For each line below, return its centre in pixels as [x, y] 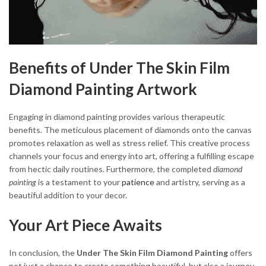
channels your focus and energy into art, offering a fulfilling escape [132, 156]
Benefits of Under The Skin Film [119, 68]
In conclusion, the [43, 252]
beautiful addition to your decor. [68, 195]
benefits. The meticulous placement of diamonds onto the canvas [130, 130]
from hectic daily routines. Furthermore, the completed [111, 169]
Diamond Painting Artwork [103, 89]
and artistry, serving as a [200, 182]
